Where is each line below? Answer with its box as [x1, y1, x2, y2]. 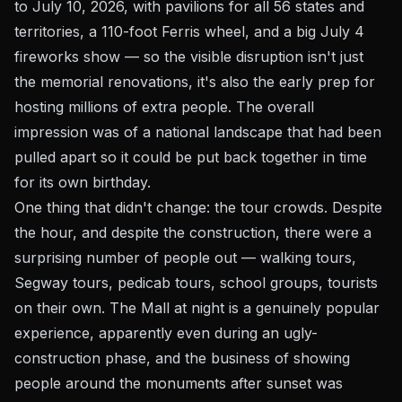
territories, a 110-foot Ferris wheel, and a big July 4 [14, 22, 364, 40]
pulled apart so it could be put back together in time [14, 148, 367, 166]
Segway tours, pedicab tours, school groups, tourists [14, 274, 378, 292]
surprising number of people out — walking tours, [14, 249, 356, 267]
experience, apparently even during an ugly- [14, 324, 318, 342]
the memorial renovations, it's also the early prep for [14, 73, 375, 91]
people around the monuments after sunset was [14, 374, 343, 392]
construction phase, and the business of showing [14, 349, 350, 367]
